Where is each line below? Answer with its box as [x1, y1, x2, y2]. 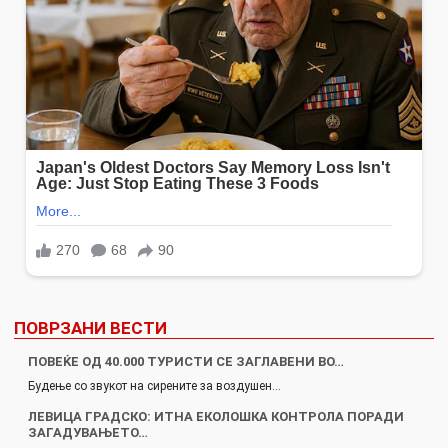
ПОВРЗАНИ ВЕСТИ [14, 318, 167, 338]
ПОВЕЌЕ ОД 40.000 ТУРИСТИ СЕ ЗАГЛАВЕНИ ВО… [28, 354, 344, 369]
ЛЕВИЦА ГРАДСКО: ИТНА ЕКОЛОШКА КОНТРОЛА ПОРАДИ [28, 409, 404, 424]
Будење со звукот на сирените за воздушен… [28, 379, 281, 393]
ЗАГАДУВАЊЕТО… [28, 425, 148, 440]
